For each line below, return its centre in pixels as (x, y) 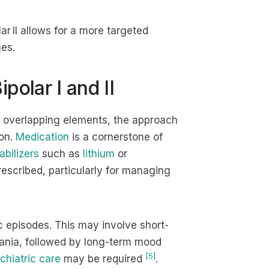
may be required (103, 259)
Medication (42, 137)
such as (61, 154)
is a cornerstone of (116, 137)
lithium (99, 154)
